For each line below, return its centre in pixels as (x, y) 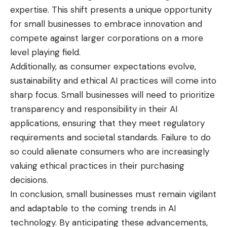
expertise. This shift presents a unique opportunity (111, 10)
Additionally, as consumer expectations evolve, (103, 67)
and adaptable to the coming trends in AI (93, 209)
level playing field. (45, 52)
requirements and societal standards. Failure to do (110, 138)
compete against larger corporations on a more (107, 38)
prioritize (196, 95)
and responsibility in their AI (121, 109)
